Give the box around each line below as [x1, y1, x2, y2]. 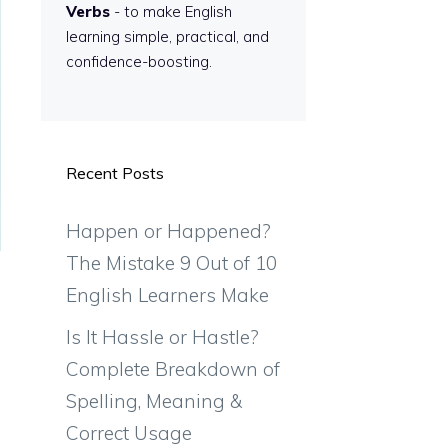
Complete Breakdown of [66, 356, 280, 381]
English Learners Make [66, 283, 269, 307]
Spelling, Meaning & [66, 388, 242, 413]
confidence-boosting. [66, 51, 212, 71]
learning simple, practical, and [66, 26, 269, 46]
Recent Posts [66, 163, 164, 183]
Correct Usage [66, 420, 192, 445]
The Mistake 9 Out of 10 [66, 251, 277, 275]
